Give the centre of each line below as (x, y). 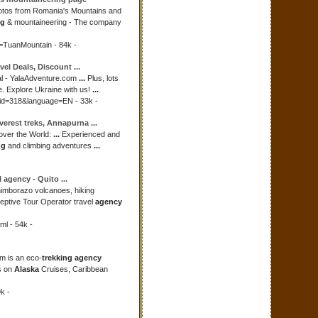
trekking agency (72, 258)
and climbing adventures (50, 146)
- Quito (46, 179)
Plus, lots (102, 78)
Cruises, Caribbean (73, 269)
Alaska (27, 269)
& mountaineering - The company (63, 22)
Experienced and (90, 134)
